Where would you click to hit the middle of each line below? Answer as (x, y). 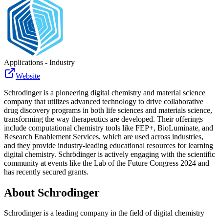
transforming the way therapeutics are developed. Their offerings (103, 119)
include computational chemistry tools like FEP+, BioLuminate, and (109, 128)
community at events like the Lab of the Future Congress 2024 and (107, 163)
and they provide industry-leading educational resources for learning (109, 145)
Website (28, 76)
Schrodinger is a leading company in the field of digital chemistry (104, 213)
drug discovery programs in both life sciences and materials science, (108, 110)
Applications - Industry (39, 62)
